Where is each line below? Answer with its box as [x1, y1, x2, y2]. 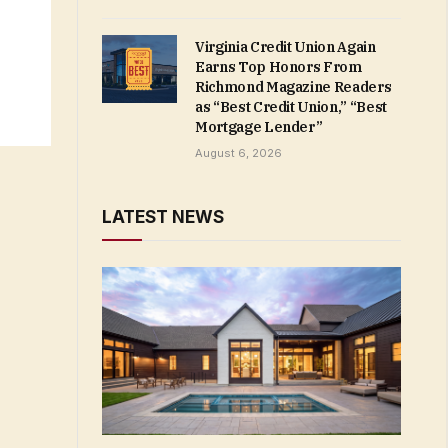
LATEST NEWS [102, 207, 224, 227]
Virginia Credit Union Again [195, 38, 376, 56]
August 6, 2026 [195, 146, 282, 160]
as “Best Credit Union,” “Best [195, 98, 387, 116]
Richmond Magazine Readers [195, 78, 392, 96]
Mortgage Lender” [195, 118, 323, 136]
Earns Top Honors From [195, 58, 362, 76]
